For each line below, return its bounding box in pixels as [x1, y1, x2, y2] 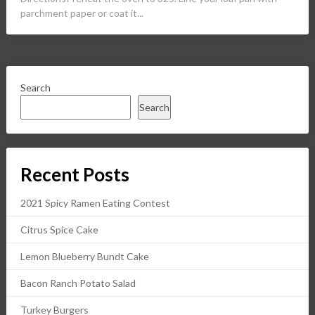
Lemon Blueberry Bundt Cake [20, 250, 149, 262]
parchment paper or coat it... [20, 7, 143, 19]
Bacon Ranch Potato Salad [20, 277, 136, 289]
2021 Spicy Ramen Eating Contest [20, 197, 170, 209]
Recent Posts [20, 163, 129, 186]
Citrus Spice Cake [20, 224, 98, 236]
